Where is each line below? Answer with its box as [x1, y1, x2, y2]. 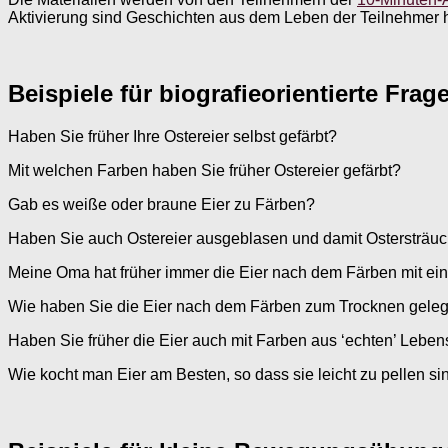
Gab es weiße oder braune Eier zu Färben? [8, 196, 315, 214]
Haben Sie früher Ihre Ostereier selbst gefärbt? [8, 128, 337, 146]
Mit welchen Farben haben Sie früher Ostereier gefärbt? [8, 162, 401, 180]
